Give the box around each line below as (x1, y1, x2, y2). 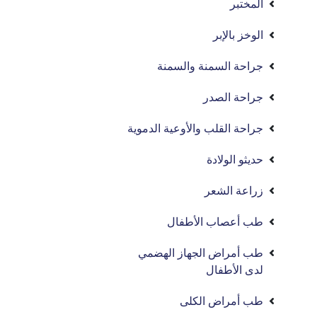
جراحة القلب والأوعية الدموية (127, 122, 264, 134)
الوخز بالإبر (213, 29, 264, 41)
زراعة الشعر (204, 185, 264, 197)
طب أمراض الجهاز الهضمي (138, 247, 264, 259)
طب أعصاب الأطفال (167, 216, 264, 228)
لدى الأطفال (206, 264, 264, 276)
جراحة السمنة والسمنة (157, 60, 264, 72)
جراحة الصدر (203, 91, 264, 103)
